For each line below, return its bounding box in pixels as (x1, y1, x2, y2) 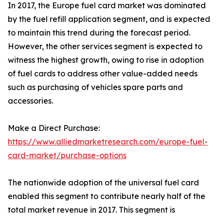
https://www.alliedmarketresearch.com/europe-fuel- (8, 137, 208, 147)
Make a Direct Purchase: (8, 123, 100, 133)
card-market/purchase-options (8, 150, 127, 161)
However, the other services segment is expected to (8, 41, 202, 52)
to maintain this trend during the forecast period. (8, 28, 190, 38)
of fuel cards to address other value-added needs (8, 69, 198, 79)
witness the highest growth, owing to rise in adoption (8, 55, 204, 65)
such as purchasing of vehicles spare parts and (8, 82, 183, 92)
